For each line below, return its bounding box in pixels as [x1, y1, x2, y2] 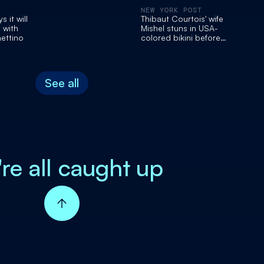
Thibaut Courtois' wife [140, 14, 223, 24]
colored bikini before [140, 32, 220, 43]
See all [44, 75, 79, 91]
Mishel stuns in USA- [140, 23, 218, 34]
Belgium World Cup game [140, 42, 239, 52]
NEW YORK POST [140, 5, 202, 15]
